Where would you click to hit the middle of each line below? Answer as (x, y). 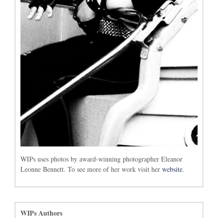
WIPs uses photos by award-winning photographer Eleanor (101, 159)
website (172, 169)
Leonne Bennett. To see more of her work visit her (91, 169)
